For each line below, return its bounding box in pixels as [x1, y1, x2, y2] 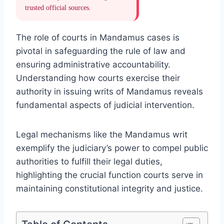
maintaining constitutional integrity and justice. [16, 183, 203, 193]
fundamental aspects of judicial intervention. [16, 99, 194, 110]
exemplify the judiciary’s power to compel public [16, 142, 208, 153]
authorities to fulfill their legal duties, [16, 156, 162, 166]
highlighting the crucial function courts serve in [16, 169, 203, 180]
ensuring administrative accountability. [16, 59, 170, 69]
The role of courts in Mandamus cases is [16, 32, 179, 42]
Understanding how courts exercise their [16, 72, 180, 83]
